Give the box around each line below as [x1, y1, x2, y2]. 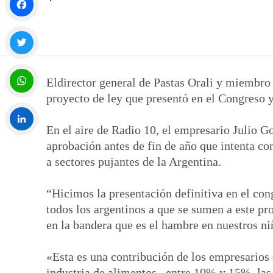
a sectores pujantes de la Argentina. [46, 154, 221, 168]
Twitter [5, 64, 30, 74]
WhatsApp [5, 102, 41, 112]
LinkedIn [5, 140, 37, 150]
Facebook [5, 26, 38, 35]
